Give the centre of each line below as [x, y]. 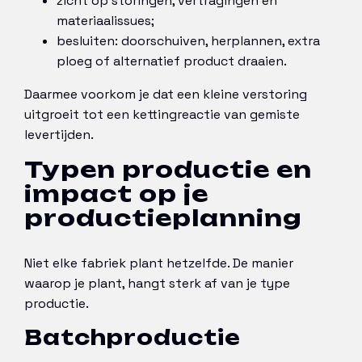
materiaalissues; [105, 21]
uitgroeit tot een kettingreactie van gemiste [162, 115]
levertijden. [59, 135]
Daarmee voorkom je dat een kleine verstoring [166, 95]
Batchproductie [133, 338]
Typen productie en [168, 170]
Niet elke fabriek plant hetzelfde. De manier [159, 263]
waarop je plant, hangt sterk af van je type [157, 284]
